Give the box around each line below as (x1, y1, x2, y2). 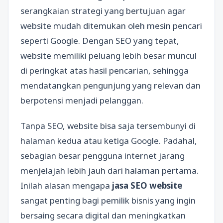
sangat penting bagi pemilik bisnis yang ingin (20, 194, 196, 206)
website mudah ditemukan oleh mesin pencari (20, 19, 202, 31)
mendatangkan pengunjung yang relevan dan (20, 79, 201, 91)
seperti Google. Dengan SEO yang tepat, (20, 34, 179, 46)
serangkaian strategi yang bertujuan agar (20, 4, 186, 16)
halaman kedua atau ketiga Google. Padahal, (20, 134, 197, 146)
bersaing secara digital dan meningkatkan (20, 209, 186, 221)
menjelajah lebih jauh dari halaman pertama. (20, 164, 199, 176)
